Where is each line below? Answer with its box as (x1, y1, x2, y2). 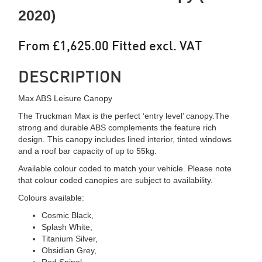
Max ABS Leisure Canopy (18, 93, 113, 103)
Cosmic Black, (42, 210, 94, 220)
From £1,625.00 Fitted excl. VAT (18, 37, 202, 53)
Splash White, (42, 222, 93, 232)
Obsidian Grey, (42, 245, 97, 255)
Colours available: (18, 192, 85, 202)
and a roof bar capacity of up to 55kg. (18, 146, 157, 156)
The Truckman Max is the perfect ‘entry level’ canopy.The (18, 111, 230, 120)
